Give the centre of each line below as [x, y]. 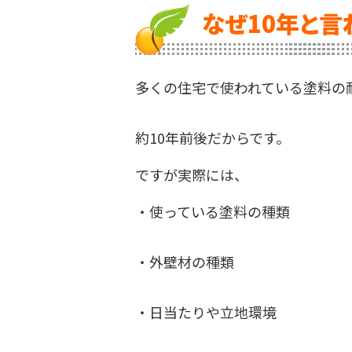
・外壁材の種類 [185, 261]
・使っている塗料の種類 [213, 211]
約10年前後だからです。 [213, 137]
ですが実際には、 [192, 174]
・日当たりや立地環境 [206, 312]
